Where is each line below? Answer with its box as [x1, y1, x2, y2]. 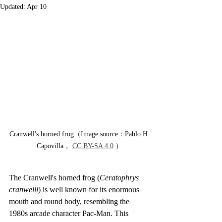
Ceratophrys [100, 173, 141, 182]
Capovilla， [36, 142, 72, 150]
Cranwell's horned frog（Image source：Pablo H [9, 130, 150, 138]
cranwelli [9, 185, 38, 194]
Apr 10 [27, 3, 47, 10]
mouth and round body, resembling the [9, 197, 131, 206]
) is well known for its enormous [38, 185, 141, 194]
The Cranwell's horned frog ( [9, 173, 100, 182]
